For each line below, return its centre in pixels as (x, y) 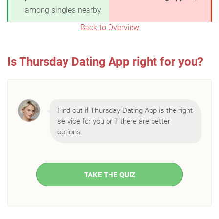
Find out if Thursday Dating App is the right (125, 110)
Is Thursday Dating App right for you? (105, 62)
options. (70, 132)
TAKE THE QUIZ (109, 175)
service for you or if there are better (114, 121)
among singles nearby (63, 10)
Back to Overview (109, 28)
